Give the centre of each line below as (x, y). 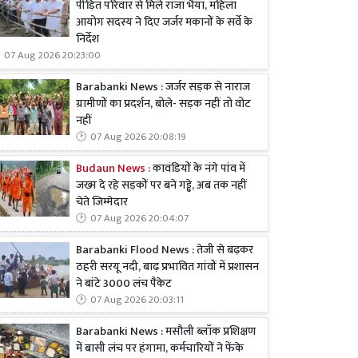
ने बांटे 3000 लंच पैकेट (124, 283)
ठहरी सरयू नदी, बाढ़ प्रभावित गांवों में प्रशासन (167, 267)
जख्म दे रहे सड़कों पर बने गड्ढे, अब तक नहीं (161, 185)
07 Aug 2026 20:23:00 (52, 56)
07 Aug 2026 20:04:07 (139, 218)
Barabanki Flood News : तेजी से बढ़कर (165, 250)
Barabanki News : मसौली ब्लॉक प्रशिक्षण (166, 331)
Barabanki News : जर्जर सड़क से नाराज (163, 88)
